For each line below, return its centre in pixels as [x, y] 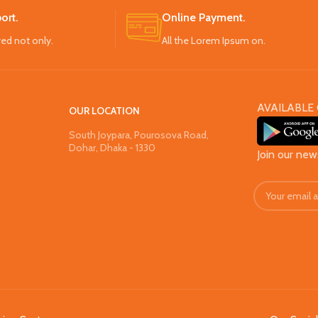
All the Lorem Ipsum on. [214, 41]
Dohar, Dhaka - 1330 [112, 148]
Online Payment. [204, 18]
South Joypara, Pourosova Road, [138, 135]
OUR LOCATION [104, 111]
